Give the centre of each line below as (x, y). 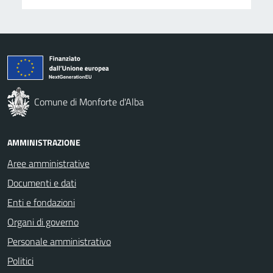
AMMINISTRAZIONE (44, 142)
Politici (20, 261)
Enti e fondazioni (41, 202)
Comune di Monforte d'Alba (89, 101)
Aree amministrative (48, 163)
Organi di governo (43, 222)
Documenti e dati (42, 183)
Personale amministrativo (59, 241)
